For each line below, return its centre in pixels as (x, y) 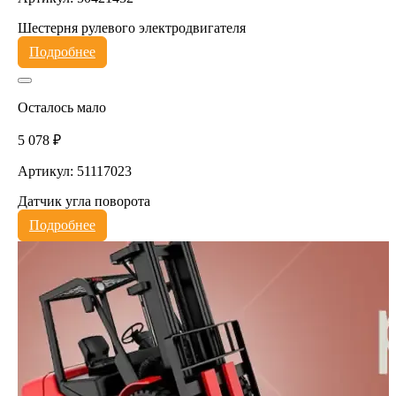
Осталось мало (61, 107)
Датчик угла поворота (84, 201)
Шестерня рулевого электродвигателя (131, 27)
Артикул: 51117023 (74, 171)
